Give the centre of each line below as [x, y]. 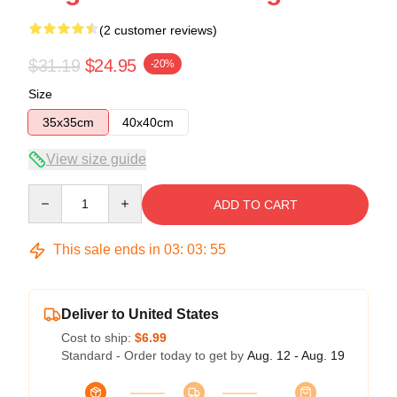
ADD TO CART [255, 205]
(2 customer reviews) [158, 31]
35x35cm [68, 123]
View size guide [96, 160]
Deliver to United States [140, 315]
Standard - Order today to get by [154, 356]
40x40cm [148, 123]
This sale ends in [107, 250]
